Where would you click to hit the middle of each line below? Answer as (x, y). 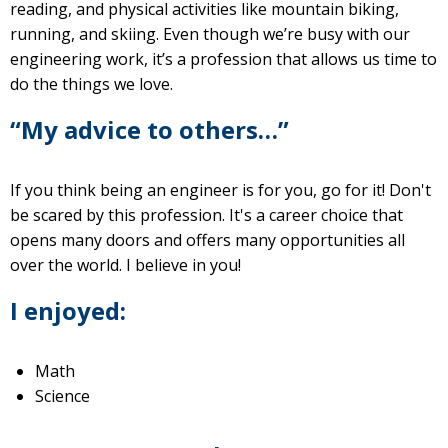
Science (62, 396)
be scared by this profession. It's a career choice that (206, 215)
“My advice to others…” (152, 130)
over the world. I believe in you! (125, 265)
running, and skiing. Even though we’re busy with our (210, 34)
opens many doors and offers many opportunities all (207, 240)
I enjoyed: (68, 311)
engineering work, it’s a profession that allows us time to (223, 59)
